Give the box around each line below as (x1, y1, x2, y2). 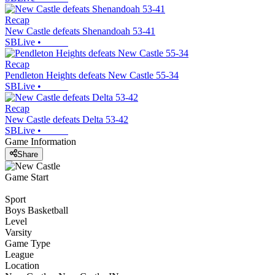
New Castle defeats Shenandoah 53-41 (5, 26, 155, 37)
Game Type (5, 238, 50, 249)
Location (5, 260, 39, 271)
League (5, 249, 34, 260)
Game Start (5, 171, 48, 182)
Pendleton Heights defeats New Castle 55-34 (5, 70, 179, 81)
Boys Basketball (5, 204, 68, 215)
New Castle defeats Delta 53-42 (5, 114, 128, 125)
